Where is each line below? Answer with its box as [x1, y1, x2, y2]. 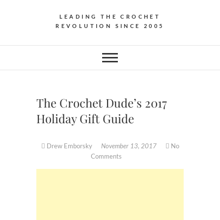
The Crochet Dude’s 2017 [36, 94, 167, 110]
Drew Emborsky [45, 141, 94, 150]
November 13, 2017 [101, 141, 158, 150]
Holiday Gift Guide [36, 110, 134, 126]
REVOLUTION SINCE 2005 [55, 22, 165, 29]
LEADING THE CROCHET [59, 13, 161, 20]
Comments [91, 152, 122, 160]
